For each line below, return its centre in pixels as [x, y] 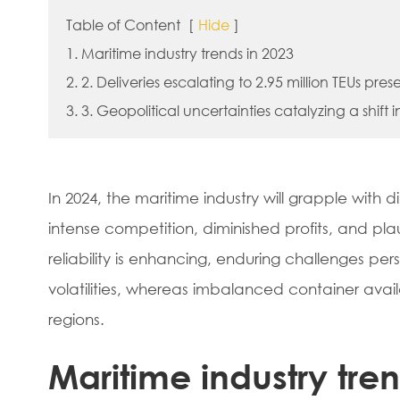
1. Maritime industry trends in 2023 [179, 53]
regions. [76, 319]
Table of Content [123, 25]
